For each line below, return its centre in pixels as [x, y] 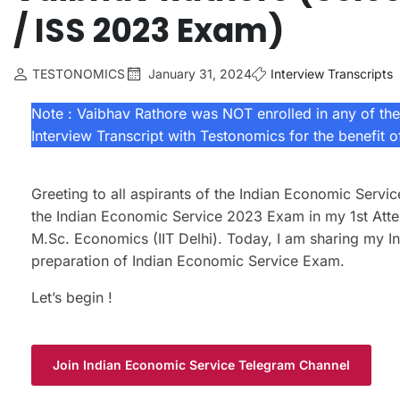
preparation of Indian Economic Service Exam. [190, 260]
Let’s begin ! [72, 297]
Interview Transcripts [332, 73]
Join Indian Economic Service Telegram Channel [201, 364]
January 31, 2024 [200, 73]
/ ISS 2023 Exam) [149, 30]
